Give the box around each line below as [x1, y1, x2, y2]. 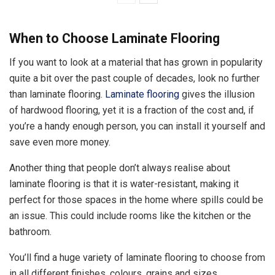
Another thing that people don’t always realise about [9, 161, 230, 174]
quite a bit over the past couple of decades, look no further [9, 72, 260, 84]
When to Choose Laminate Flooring [9, 30, 220, 46]
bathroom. [9, 225, 54, 238]
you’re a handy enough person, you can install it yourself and [9, 120, 265, 132]
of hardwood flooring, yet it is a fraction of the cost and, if [9, 104, 254, 116]
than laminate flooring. [9, 88, 105, 100]
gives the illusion [179, 88, 255, 100]
